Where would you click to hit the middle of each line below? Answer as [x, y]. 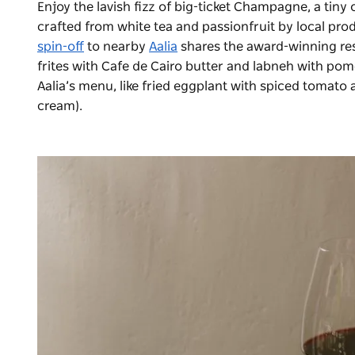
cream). [60, 106]
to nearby [116, 47]
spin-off [61, 47]
